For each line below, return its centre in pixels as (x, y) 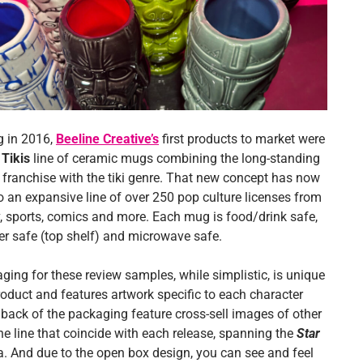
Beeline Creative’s (107, 139)
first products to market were (242, 139)
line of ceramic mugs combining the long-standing (175, 159)
